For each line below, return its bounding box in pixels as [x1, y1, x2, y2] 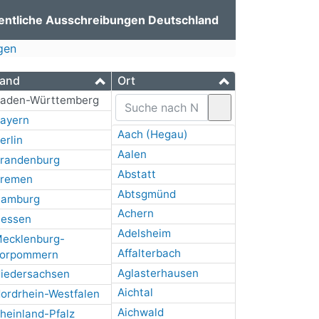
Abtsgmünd [117, 187, 176, 201]
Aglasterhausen [117, 266, 199, 280]
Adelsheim [117, 226, 171, 241]
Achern [117, 206, 154, 221]
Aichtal [117, 286, 153, 300]
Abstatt [117, 167, 156, 181]
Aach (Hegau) [117, 127, 188, 142]
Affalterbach [117, 246, 181, 260]
